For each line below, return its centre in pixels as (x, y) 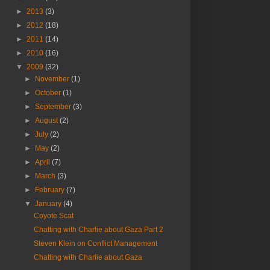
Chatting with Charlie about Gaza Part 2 (98, 230)
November (53, 79)
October (49, 93)
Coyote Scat (53, 216)
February (51, 190)
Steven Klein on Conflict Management (95, 244)
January (49, 204)
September (54, 107)
